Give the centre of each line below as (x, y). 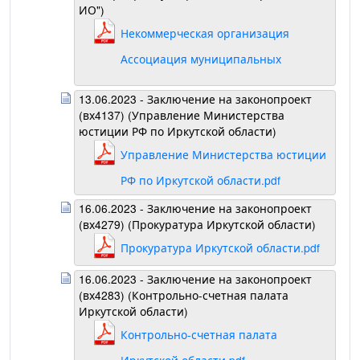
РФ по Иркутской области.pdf (200, 180)
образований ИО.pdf (177, 85)
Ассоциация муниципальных (201, 59)
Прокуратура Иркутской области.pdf (220, 248)
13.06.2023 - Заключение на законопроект (195, 99)
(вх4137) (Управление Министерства (182, 115)
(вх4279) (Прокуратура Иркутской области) (197, 225)
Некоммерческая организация (205, 33)
